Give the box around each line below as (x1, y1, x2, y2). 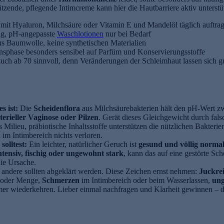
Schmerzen (42, 176, 79, 185)
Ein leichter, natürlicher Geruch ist (29, 140, 138, 149)
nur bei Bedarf (103, 29, 151, 38)
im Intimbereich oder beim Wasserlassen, (79, 176, 212, 185)
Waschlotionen (57, 29, 103, 38)
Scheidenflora (33, 104, 80, 113)
